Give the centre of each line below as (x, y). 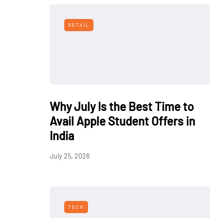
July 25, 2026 (70, 156)
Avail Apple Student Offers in (122, 121)
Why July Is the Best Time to (122, 106)
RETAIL (79, 25)
